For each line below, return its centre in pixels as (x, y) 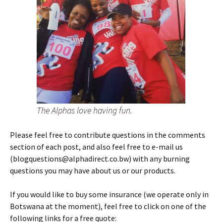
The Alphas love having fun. (84, 110)
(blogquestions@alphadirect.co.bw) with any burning (100, 158)
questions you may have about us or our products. (93, 170)
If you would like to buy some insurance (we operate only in (109, 194)
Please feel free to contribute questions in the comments (108, 135)
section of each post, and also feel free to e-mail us (96, 146)
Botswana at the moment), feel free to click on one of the (108, 206)
